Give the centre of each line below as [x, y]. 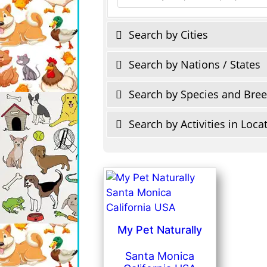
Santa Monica [159, 256]
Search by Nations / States [193, 64]
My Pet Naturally [159, 229]
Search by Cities [167, 34]
